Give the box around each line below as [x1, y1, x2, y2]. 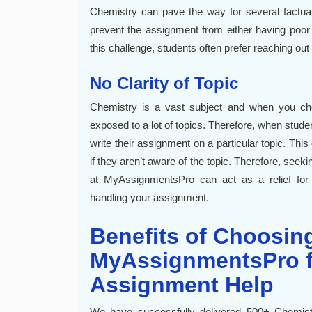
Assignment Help [90, 272, 274, 297]
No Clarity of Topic [90, 74, 238, 93]
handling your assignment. [90, 192, 209, 203]
